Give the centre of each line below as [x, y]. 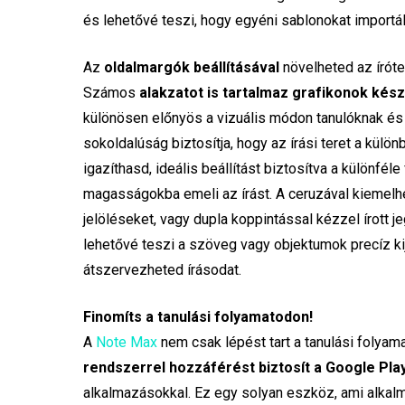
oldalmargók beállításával [192, 68]
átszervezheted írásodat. [163, 270]
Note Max [127, 343]
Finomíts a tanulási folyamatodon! [198, 317]
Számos [112, 93]
